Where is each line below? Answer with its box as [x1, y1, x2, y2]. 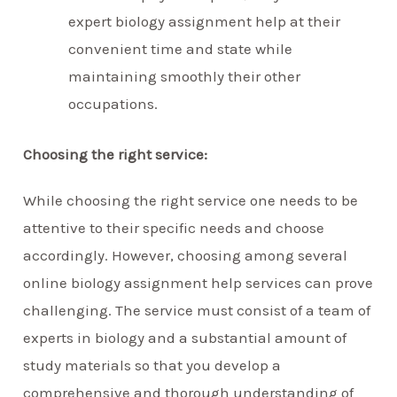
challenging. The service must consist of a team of [23, 300, 371, 319]
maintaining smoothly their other [68, 67, 301, 86]
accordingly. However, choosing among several [23, 245, 348, 264]
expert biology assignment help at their [68, 12, 341, 31]
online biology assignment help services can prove [23, 273, 374, 292]
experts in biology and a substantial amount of [23, 328, 347, 346]
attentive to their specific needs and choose [23, 218, 325, 237]
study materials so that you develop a [23, 355, 282, 374]
